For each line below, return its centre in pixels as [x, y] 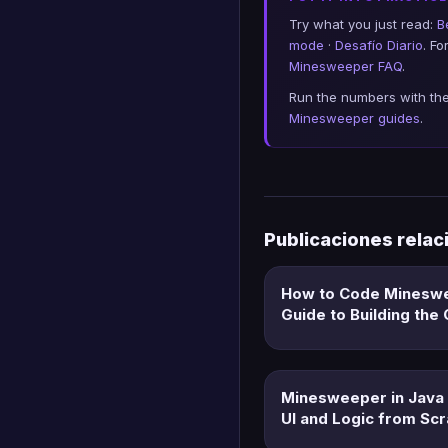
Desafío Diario [379, 44]
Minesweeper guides [354, 117]
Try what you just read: [363, 23]
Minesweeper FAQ [345, 65]
